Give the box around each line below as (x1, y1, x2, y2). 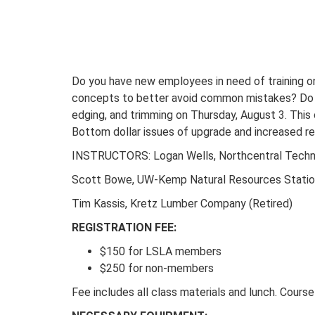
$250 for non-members (100, 262, 214, 276)
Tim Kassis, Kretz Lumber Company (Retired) (72, 197, 292, 211)
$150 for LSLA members (100, 245, 221, 259)
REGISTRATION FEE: (72, 221, 176, 235)
